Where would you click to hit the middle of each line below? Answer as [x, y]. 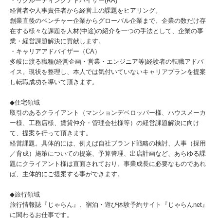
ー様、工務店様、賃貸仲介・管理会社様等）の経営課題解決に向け [105, 123]
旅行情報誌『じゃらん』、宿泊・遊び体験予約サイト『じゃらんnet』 [109, 205]
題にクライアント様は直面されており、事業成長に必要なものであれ [108, 164]
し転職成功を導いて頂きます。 [54, 82]
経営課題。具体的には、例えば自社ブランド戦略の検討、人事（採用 [108, 143]
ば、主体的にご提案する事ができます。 [67, 174]
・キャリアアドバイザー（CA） [55, 51]
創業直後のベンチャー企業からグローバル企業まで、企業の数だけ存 [108, 21]
